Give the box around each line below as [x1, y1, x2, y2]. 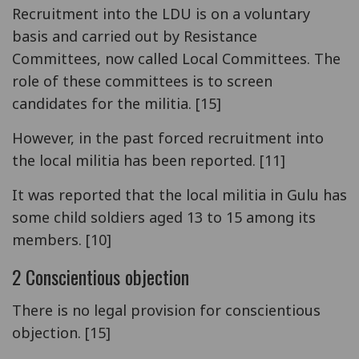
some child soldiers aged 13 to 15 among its [12, 207, 316, 227]
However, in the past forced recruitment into [12, 127, 324, 147]
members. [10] [12, 229, 111, 249]
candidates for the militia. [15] [12, 93, 221, 113]
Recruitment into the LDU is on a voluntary [12, 3, 310, 23]
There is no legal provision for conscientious [12, 300, 321, 320]
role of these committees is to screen [12, 71, 272, 91]
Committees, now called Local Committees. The [12, 48, 341, 68]
